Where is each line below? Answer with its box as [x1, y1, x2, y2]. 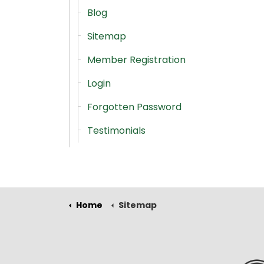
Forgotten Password [87, 100, 181, 114]
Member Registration [87, 53, 186, 67]
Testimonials [87, 124, 146, 137]
